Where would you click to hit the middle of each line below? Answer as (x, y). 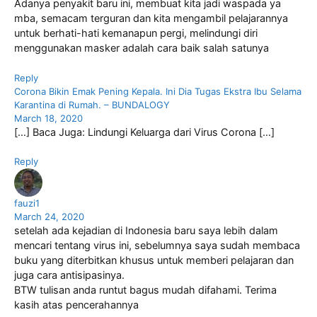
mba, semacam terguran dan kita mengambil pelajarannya (151, 18)
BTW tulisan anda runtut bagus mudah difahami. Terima (145, 290)
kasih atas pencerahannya (76, 305)
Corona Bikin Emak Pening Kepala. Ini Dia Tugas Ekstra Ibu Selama (158, 91)
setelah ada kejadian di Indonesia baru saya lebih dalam (146, 231)
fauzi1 (27, 203)
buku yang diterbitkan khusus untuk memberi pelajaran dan (154, 261)
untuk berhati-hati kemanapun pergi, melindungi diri (136, 33)
